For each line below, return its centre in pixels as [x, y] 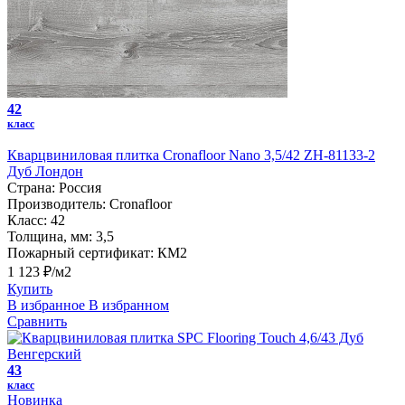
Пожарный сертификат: [80, 252]
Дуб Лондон [45, 171]
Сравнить [37, 321]
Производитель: [57, 203]
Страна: [31, 187]
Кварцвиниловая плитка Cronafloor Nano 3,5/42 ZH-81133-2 [191, 155]
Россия [80, 187]
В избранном [129, 305]
